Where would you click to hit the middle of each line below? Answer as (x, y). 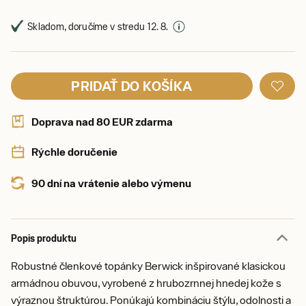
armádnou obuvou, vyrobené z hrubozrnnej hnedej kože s (146, 283)
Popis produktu (44, 238)
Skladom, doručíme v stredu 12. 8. (98, 26)
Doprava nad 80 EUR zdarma (102, 122)
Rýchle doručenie (74, 152)
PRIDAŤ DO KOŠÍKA (132, 86)
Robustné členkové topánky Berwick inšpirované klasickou (148, 266)
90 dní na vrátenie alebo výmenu (111, 183)
